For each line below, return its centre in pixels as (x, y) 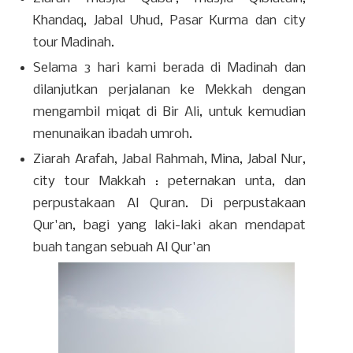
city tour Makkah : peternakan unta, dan (169, 181)
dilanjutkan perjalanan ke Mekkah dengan (169, 90)
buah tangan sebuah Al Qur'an (122, 247)
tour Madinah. (74, 43)
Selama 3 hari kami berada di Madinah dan (169, 68)
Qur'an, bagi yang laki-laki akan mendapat (169, 225)
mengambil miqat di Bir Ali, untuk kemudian (169, 112)
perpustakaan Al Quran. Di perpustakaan (169, 203)
